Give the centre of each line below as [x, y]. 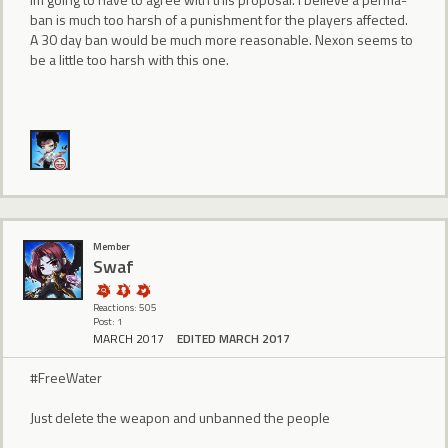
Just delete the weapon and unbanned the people [180, 417]
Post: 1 [108, 321]
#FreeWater [66, 377]
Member [111, 246]
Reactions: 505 [125, 307]
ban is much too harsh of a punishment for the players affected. [219, 20]
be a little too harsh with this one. [129, 60]
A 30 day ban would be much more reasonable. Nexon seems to [221, 40]
